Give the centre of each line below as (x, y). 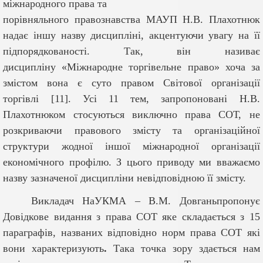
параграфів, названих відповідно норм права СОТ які (131, 233)
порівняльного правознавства (72, 20)
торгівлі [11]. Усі (50, 99)
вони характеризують (54, 249)
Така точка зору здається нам (183, 249)
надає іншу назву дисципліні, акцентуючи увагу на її (131, 36)
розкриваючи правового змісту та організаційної (131, 131)
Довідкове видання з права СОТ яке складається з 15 (131, 217)
